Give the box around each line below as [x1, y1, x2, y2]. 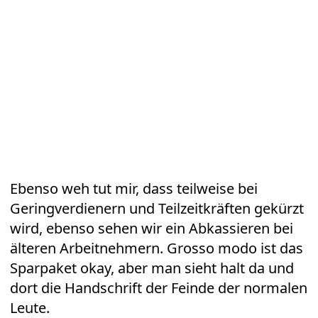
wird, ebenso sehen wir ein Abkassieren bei [10, 219, 293, 238]
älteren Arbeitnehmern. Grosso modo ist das [10, 238, 303, 258]
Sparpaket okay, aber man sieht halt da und [10, 258, 294, 278]
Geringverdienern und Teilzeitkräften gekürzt [10, 199, 304, 218]
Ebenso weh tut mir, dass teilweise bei [10, 179, 258, 198]
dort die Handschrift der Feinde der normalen [10, 278, 307, 297]
